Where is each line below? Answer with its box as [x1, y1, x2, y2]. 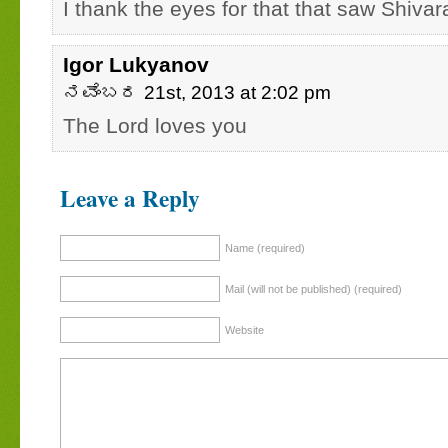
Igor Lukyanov [63, 53, 209, 76]
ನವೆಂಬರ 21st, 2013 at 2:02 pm [63, 82, 331, 103]
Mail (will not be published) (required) [225, 283, 402, 295]
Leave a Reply [60, 181, 200, 215]
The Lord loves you [63, 114, 247, 137]
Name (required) [225, 242, 305, 254]
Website [225, 324, 264, 336]
